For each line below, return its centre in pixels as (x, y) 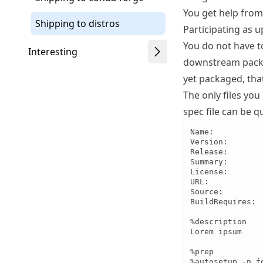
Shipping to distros (77, 23)
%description (218, 222)
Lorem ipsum (216, 232)
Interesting (53, 52)
